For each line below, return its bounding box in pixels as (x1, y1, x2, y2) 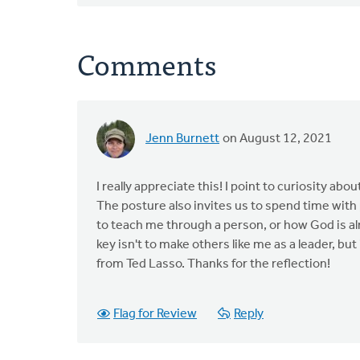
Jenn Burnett (145, 133, 219, 145)
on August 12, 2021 (220, 133, 332, 145)
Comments (77, 39, 216, 87)
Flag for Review (113, 308, 197, 321)
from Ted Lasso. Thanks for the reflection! (96, 258, 330, 271)
